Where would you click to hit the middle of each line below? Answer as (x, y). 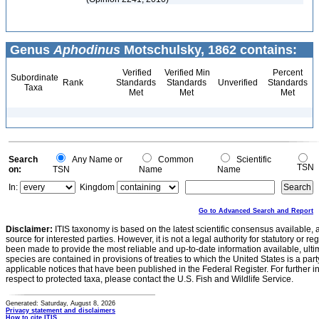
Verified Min (186, 73)
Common (174, 159)
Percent (287, 73)
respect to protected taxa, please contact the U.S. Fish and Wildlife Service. (150, 279)
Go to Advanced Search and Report (256, 211)
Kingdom (97, 187)
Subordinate (33, 78)
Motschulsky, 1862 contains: (209, 50)
